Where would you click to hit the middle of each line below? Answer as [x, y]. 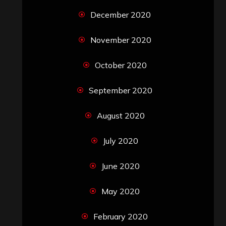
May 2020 [121, 191]
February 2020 [121, 216]
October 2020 [121, 65]
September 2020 [121, 90]
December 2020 [121, 14]
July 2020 [121, 140]
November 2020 [121, 40]
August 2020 [121, 115]
